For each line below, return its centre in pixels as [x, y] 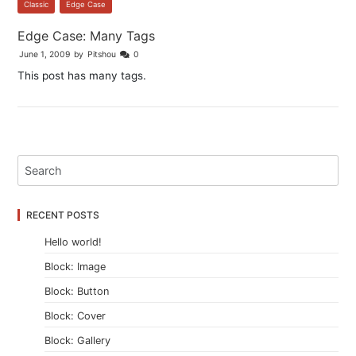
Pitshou [102, 55]
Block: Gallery [78, 341]
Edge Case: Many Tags [87, 36]
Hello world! [74, 242]
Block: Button [77, 292]
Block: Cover [75, 316]
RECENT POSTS [63, 215]
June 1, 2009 [45, 55]
